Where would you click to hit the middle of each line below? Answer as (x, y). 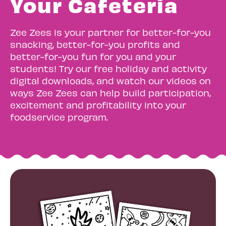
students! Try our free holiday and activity (108, 68)
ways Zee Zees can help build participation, (110, 92)
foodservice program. (59, 117)
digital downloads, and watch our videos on (110, 80)
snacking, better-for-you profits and (95, 44)
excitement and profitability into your (98, 104)
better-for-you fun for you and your (93, 56)
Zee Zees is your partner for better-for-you (110, 32)
